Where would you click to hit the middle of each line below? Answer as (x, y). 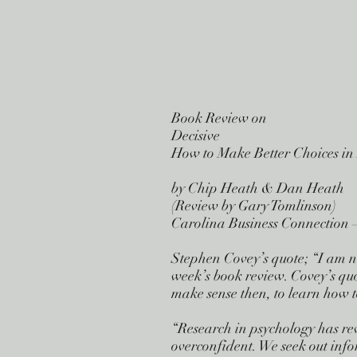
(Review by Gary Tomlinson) (254, 206)
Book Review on (219, 118)
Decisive (196, 135)
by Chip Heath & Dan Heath (258, 188)
